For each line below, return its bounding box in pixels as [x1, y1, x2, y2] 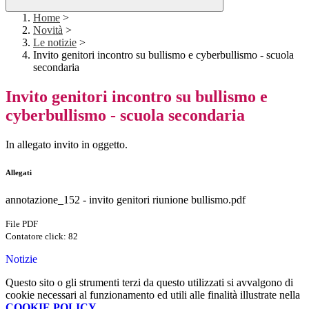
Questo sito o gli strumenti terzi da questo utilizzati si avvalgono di [6, 277, 293, 289]
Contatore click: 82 [6, 231, 78, 242]
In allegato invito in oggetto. [6, 139, 128, 151]
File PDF [6, 219, 38, 230]
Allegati [6, 168, 32, 177]
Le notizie [33, 37, 77, 49]
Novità [33, 24, 63, 37]
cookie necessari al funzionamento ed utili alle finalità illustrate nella [6, 289, 300, 301]
